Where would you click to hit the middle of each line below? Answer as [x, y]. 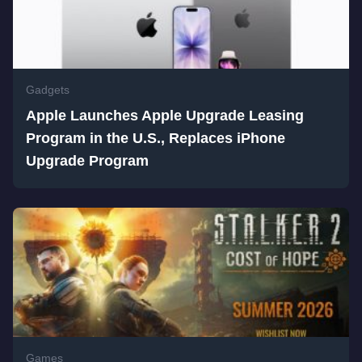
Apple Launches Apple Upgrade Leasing [165, 116]
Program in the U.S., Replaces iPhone [156, 139]
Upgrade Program [87, 161]
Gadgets [48, 90]
